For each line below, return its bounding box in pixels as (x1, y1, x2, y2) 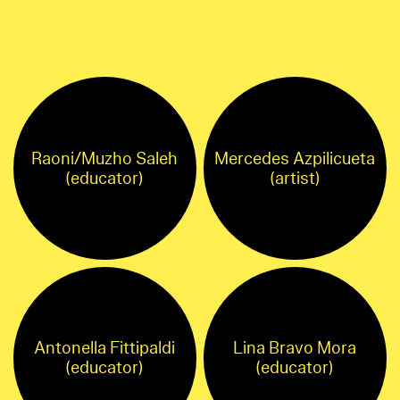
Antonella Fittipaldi (34, 337, 176, 361)
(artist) (269, 166, 321, 190)
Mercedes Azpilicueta (214, 146, 376, 171)
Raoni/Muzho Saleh (31, 146, 179, 171)
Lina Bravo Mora (233, 337, 357, 361)
